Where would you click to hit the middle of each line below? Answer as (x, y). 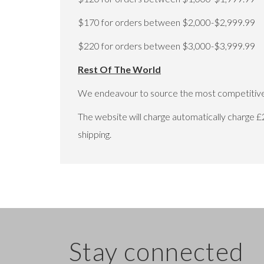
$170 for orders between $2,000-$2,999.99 (167, 22)
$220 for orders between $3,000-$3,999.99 (167, 46)
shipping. (95, 134)
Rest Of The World (119, 69)
